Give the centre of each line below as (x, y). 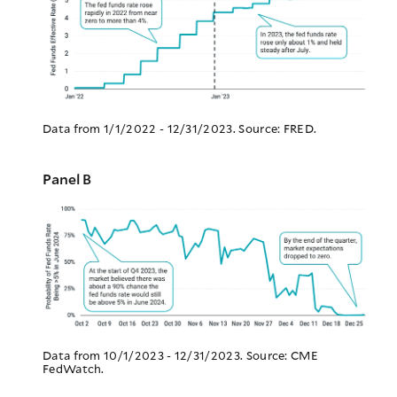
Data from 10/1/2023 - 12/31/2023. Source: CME (181, 355)
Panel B (67, 178)
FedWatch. (74, 368)
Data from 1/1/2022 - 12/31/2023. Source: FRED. (180, 129)
